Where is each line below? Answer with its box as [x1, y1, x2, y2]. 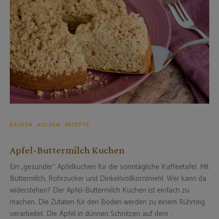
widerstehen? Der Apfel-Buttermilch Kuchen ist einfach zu [10, 184, 189, 197]
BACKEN [10, 120, 33, 130]
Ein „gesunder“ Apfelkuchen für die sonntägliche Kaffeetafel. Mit [10, 160, 209, 173]
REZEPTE [65, 120, 90, 130]
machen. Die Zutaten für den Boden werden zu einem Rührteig [10, 196, 205, 208]
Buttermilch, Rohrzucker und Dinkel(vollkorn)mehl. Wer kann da [10, 172, 206, 185]
